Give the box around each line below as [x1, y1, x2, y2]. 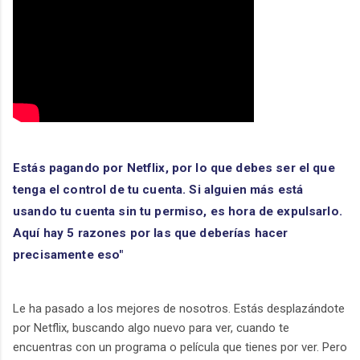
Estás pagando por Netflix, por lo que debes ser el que [13, 161, 335, 176]
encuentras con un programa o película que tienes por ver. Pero [13, 339, 347, 354]
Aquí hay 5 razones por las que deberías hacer [13, 226, 288, 241]
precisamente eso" [13, 247, 124, 263]
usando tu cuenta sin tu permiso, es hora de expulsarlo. [13, 204, 342, 219]
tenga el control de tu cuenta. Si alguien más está [13, 182, 304, 198]
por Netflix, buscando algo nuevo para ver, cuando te [13, 320, 289, 335]
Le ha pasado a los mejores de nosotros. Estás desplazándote [13, 301, 345, 316]
